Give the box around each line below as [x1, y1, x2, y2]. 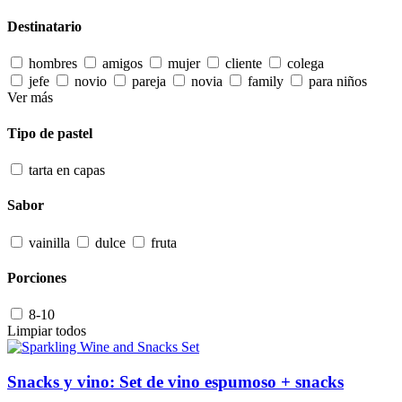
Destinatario [7, 19, 82, 35]
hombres [29, 56, 77, 72]
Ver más [7, 90, 53, 106]
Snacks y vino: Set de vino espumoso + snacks [7, 371, 344, 391]
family [248, 74, 284, 90]
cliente [225, 56, 262, 72]
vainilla [29, 234, 70, 250]
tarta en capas [29, 162, 105, 178]
